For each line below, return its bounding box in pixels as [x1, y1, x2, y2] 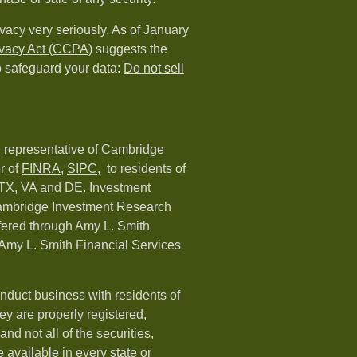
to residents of [100, 162, 186, 176]
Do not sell [124, 61, 184, 76]
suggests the [92, 42, 167, 57]
